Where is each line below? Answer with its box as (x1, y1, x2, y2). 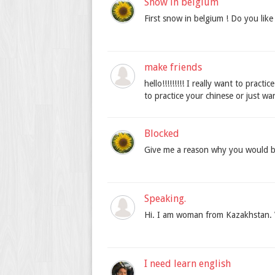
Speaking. (144, 193, 186, 205)
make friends (144, 61, 202, 74)
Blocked (144, 128, 179, 140)
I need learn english (144, 258, 231, 270)
